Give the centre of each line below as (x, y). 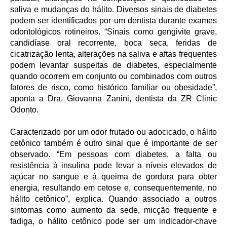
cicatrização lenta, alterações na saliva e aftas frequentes (113, 54)
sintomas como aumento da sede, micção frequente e (113, 210)
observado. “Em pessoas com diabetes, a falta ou (113, 154)
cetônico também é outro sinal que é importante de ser (113, 143)
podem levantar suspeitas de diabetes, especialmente (113, 65)
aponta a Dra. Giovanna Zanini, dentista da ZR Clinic (113, 98)
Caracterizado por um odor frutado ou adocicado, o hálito (113, 132)
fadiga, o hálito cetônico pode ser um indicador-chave (113, 221)
